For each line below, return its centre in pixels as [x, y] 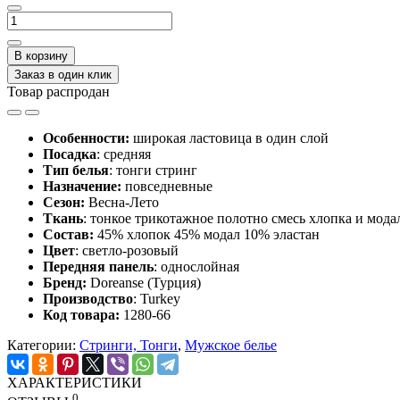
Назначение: [82, 186]
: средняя [124, 154]
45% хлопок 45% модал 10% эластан [207, 234]
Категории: [43, 345]
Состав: [68, 234]
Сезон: [64, 202]
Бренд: [65, 282]
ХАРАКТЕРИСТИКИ [75, 382]
